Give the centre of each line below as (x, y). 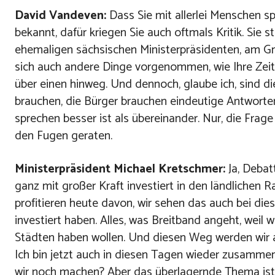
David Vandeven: (60, 16)
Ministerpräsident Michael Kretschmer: (120, 169)
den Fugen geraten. (64, 136)
